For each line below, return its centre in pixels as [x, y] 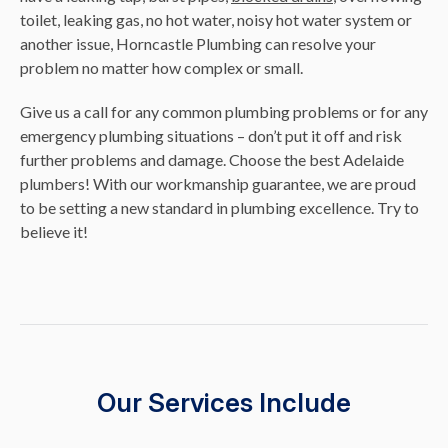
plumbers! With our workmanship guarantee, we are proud [218, 183]
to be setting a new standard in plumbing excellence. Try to [219, 207]
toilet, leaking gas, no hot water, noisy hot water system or [216, 19]
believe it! [54, 231]
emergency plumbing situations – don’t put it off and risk [211, 135]
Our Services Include [224, 402]
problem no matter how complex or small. [161, 67]
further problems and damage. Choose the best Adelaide [212, 159]
